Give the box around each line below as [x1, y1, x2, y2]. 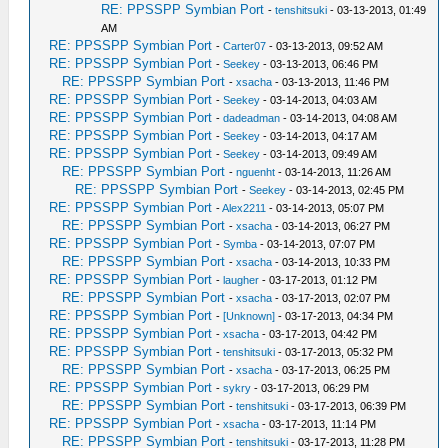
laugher [223, 274, 260, 286]
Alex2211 [222, 202, 267, 214]
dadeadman [223, 112, 281, 124]
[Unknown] [223, 310, 276, 322]
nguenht [236, 166, 276, 178]
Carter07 [223, 40, 267, 52]
